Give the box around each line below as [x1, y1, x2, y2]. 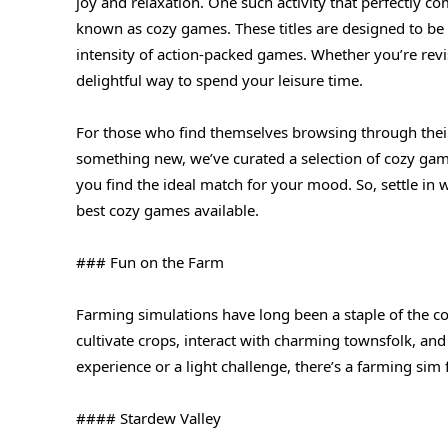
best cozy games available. [76, 199, 259, 220]
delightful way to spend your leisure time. [76, 69, 363, 90]
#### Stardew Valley [76, 407, 221, 428]
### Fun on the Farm [76, 251, 224, 272]
